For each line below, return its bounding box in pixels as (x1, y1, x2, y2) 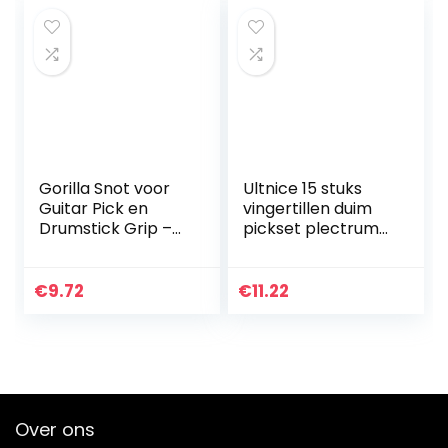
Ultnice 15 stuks (243, 177, 363, 201)
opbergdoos (243, 257, 341, 281)
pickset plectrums (243, 217, 388, 241)
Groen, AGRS (39, 237, 140, 261)
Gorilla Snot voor (39, 177, 171, 201)
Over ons (15, 417, 95, 443)
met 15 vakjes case (243, 237, 391, 261)
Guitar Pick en (39, 197, 149, 221)
